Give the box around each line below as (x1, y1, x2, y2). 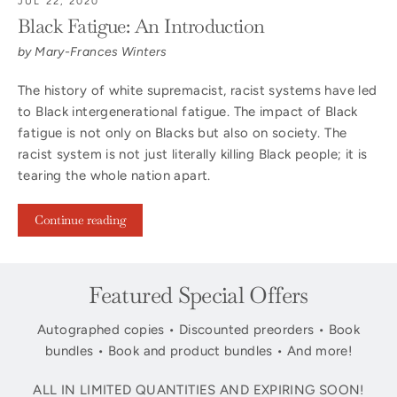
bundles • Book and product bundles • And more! (44, 343, 353, 359)
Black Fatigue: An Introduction (18, 13, 265, 38)
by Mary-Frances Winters (18, 44, 167, 59)
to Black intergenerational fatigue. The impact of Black (18, 104, 358, 120)
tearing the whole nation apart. (18, 167, 211, 183)
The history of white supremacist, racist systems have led (18, 82, 378, 98)
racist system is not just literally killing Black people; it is (18, 146, 368, 162)
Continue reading (35, 212, 127, 228)
